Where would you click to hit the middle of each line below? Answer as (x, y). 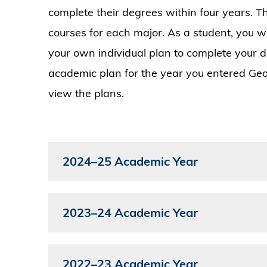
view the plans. (86, 94)
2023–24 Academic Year (130, 213)
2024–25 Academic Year (130, 162)
